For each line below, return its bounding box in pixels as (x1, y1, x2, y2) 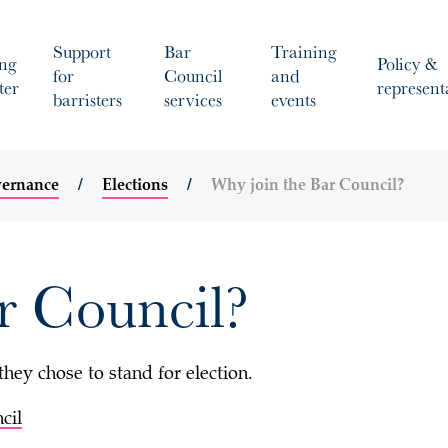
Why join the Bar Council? (211, 178, 404, 194)
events (271, 86, 316, 112)
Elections (102, 178, 168, 194)
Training (271, 38, 337, 64)
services (164, 86, 222, 112)
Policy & (377, 50, 438, 76)
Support (53, 38, 111, 64)
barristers (53, 86, 122, 112)
